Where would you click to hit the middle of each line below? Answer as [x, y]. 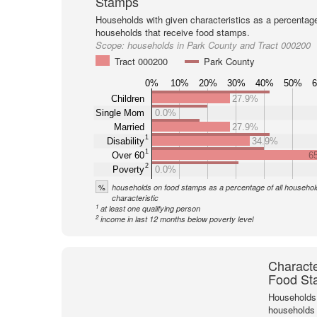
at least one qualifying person [150, 208]
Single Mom [120, 113]
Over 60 [128, 155]
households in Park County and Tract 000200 [219, 45]
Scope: [111, 45]
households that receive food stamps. [172, 32]
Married [129, 127]
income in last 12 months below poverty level [177, 219]
